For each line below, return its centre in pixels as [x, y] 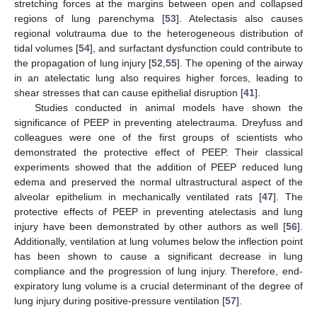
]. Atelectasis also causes [240, 19]
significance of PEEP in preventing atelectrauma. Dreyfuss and [158, 123]
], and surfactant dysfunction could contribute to [196, 48]
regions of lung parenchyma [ [90, 19]
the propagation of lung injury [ [83, 63]
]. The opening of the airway [240, 63]
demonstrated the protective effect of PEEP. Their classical [158, 152]
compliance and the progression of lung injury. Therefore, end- [158, 271]
